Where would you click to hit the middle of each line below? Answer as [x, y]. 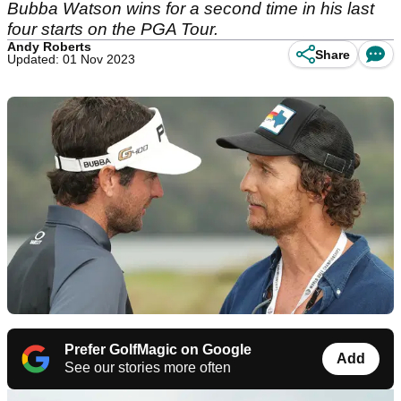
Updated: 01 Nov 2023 [71, 59]
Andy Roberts [49, 47]
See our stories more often [148, 368]
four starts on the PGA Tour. [115, 29]
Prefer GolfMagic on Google [158, 350]
